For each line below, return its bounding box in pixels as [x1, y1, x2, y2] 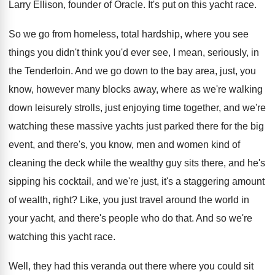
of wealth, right [9, 195, 72, 205]
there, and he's [201, 158, 265, 168]
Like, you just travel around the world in [80, 195, 249, 205]
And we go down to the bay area [75, 66, 215, 76]
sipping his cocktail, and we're [9, 176, 139, 187]
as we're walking [190, 84, 263, 95]
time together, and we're [163, 103, 266, 113]
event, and [9, 139, 54, 150]
